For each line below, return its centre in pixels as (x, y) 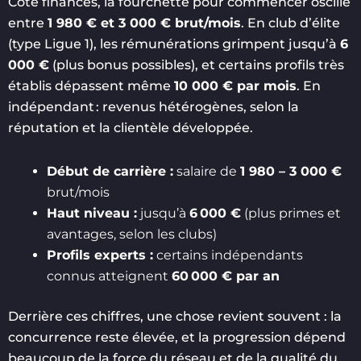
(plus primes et (291, 213)
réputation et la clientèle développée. (131, 127)
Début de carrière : (110, 171)
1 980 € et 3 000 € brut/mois (144, 23)
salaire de (207, 171)
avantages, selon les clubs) (132, 234)
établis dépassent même (91, 85)
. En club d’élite (290, 23)
